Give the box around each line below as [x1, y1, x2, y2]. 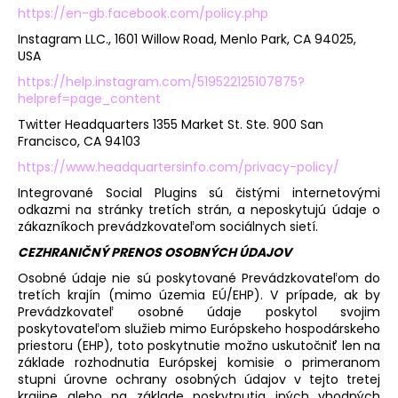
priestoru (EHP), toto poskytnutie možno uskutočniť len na [18, 336, 380, 354]
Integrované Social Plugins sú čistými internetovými [18, 183, 380, 202]
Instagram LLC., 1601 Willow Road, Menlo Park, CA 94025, [18, 29, 356, 48]
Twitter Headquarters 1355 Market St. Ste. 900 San [18, 115, 323, 133]
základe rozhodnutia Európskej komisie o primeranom [18, 353, 380, 371]
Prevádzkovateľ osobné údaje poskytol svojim [18, 302, 380, 321]
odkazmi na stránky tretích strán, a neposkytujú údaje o [18, 200, 380, 219]
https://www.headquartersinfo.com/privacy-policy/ [18, 157, 339, 176]
